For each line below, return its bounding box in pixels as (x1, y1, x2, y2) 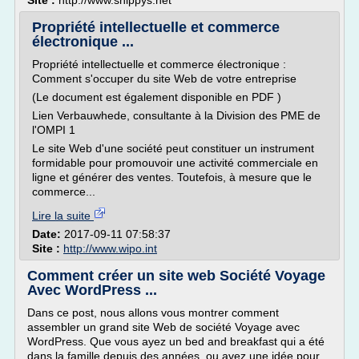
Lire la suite (32, 209, 94, 222)
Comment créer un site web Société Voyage (27, 268, 325, 284)
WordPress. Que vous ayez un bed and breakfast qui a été (27, 335, 325, 348)
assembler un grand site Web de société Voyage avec (27, 321, 300, 333)
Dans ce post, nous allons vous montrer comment (27, 306, 279, 319)
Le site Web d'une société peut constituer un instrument (32, 142, 314, 155)
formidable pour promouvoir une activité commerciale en (32, 156, 318, 169)
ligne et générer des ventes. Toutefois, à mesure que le (32, 171, 312, 184)
